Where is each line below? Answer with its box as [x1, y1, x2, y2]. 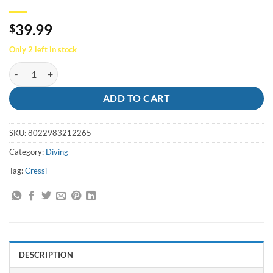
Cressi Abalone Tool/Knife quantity [9, 63, 141, 74]
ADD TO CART [102, 92, 171, 104]
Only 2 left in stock [9, 44, 77, 54]
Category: [9, 146, 46, 157]
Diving [46, 146, 68, 157]
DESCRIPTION [19, 250, 73, 260]
